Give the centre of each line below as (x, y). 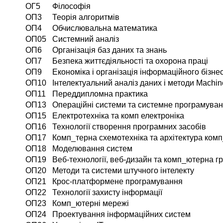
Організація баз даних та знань (110, 50)
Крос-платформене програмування (117, 182)
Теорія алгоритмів (86, 17)
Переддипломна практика (100, 94)
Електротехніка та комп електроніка (118, 116)
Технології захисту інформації (107, 193)
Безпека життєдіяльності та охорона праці (130, 61)
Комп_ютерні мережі (91, 204)
